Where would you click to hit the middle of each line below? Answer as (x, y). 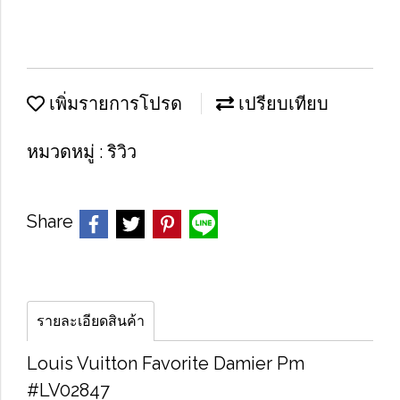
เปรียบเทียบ (281, 104)
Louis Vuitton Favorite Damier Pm (166, 363)
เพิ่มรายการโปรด (113, 104)
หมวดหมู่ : (67, 152)
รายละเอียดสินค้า (91, 321)
